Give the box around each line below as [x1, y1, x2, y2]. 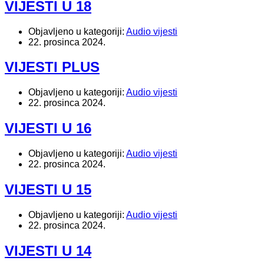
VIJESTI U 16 [5, 120, 91, 137]
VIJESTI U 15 [5, 181, 91, 198]
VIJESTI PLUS [5, 59, 100, 75]
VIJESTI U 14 [5, 242, 91, 259]
